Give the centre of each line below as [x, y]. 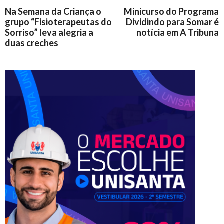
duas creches [32, 43]
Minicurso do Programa [171, 11]
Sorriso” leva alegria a [49, 32]
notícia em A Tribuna [178, 32]
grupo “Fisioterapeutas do [58, 22]
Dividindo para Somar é [172, 22]
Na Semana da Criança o [53, 11]
